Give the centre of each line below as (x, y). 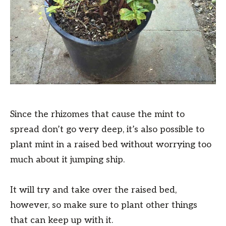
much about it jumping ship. (67, 160)
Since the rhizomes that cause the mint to (97, 115)
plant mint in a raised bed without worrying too (111, 145)
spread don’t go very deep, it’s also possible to (107, 130)
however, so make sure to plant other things (104, 205)
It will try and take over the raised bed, (93, 190)
